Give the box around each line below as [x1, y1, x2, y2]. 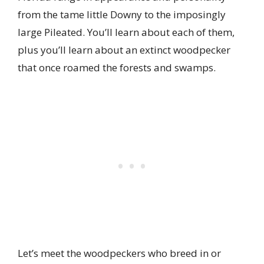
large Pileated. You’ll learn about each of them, [18, 25, 235, 39]
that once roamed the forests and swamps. [18, 60, 216, 74]
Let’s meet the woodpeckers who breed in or [18, 246, 221, 260]
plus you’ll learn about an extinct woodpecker [18, 42, 230, 57]
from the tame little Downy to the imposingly [18, 7, 226, 21]
